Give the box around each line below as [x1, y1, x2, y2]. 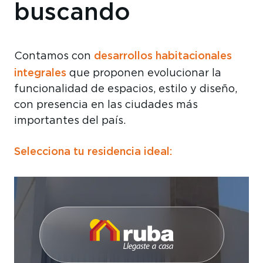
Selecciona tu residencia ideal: [14, 145, 172, 158]
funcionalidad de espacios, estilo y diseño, [14, 84, 237, 95]
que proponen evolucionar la [66, 68, 221, 79]
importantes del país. [14, 116, 126, 127]
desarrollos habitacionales [94, 49, 232, 62]
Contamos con [14, 51, 94, 62]
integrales [14, 66, 66, 79]
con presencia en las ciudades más [14, 100, 198, 111]
